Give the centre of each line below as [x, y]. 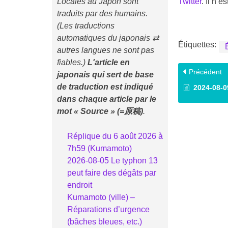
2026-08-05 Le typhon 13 [112, 160]
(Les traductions [85, 25]
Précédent [204, 72]
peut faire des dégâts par [111, 173]
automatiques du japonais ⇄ [108, 38]
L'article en [108, 62]
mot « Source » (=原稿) [100, 111]
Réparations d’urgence [108, 209]
